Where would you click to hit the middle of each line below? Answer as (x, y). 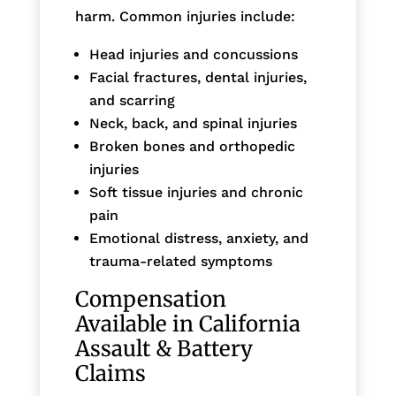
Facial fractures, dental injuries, (198, 77)
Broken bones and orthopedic (192, 146)
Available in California (187, 324)
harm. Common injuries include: (185, 16)
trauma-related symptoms (180, 261)
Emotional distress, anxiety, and (198, 238)
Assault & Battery (164, 348)
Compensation (150, 299)
